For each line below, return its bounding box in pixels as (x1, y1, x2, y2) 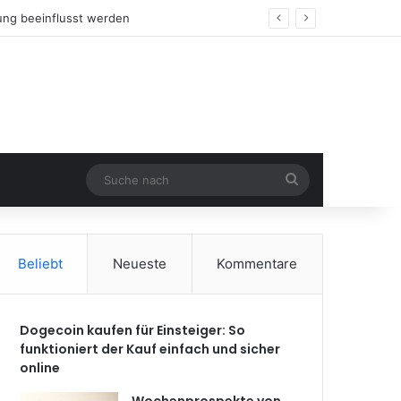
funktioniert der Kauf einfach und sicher (20, 340, 281, 358)
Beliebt (17, 255, 63, 272)
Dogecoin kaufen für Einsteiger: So (20, 321, 246, 339)
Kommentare (217, 255, 298, 272)
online (20, 359, 61, 377)
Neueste (113, 255, 166, 272)
